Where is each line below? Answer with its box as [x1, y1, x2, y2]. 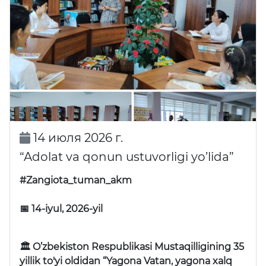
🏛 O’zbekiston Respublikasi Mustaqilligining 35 [20, 241, 244, 253]
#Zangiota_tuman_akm [20, 175, 132, 186]
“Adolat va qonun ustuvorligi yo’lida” [20, 150, 234, 164]
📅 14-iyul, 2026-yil [20, 203, 103, 215]
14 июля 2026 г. [30, 131, 123, 145]
